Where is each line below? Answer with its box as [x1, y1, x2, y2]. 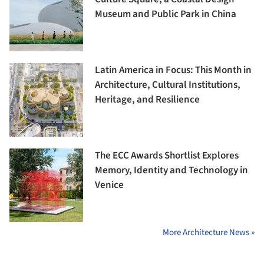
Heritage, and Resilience [95, 92, 200, 107]
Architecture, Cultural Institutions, [95, 77, 240, 92]
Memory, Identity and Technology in [95, 163, 248, 177]
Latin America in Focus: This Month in [95, 62, 252, 77]
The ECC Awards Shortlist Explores [95, 148, 239, 163]
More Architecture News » [163, 226, 255, 239]
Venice [95, 177, 124, 192]
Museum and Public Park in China [95, 6, 236, 21]
